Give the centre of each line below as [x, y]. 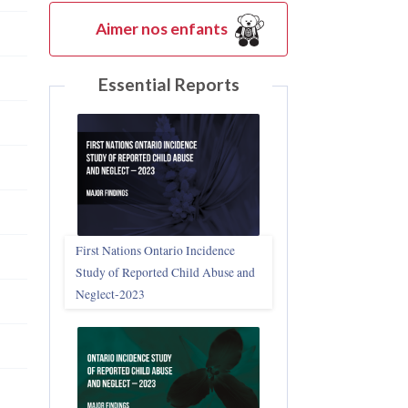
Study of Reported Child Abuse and [165, 272]
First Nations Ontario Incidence [155, 250]
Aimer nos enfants [161, 28]
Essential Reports [168, 85]
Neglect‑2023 [110, 294]
